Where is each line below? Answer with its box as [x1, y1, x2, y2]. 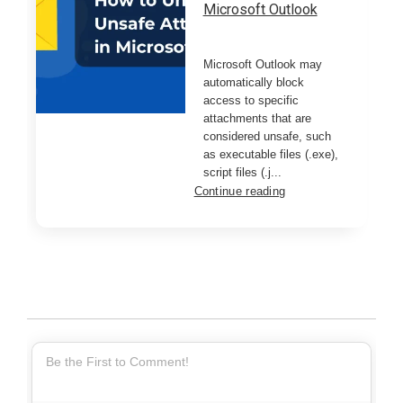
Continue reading [193, 184, 286, 198]
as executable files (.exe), [202, 147, 338, 161]
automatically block [202, 75, 304, 89]
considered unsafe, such [202, 129, 331, 143]
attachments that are [202, 111, 311, 125]
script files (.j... [202, 165, 282, 179]
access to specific [202, 93, 299, 107]
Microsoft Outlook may [202, 57, 322, 71]
